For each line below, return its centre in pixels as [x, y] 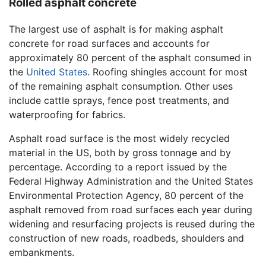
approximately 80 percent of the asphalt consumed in [130, 58]
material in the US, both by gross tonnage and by [120, 153]
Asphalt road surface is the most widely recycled [119, 139]
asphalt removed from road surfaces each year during [131, 210]
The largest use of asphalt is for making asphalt [116, 29]
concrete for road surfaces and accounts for [109, 44]
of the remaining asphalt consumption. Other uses [121, 86]
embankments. [42, 253]
